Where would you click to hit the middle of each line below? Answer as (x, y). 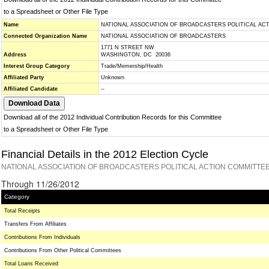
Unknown (113, 77)
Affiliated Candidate (31, 89)
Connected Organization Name (45, 36)
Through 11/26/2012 (40, 184)
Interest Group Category (37, 66)
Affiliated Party (24, 77)
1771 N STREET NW (128, 47)
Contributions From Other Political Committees (63, 250)
